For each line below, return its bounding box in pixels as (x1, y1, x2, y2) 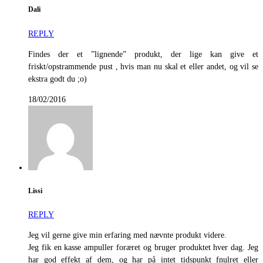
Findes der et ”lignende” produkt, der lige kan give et (28, 49, 258, 59)
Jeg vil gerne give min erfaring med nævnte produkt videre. (28, 231, 227, 240)
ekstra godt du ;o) (28, 74, 87, 83)
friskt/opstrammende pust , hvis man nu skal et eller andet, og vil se (28, 62, 258, 71)
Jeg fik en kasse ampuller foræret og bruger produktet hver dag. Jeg (28, 243, 258, 252)
